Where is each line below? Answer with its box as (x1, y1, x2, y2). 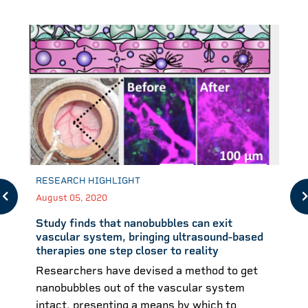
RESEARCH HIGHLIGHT (36, 175, 140, 186)
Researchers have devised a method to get (36, 263, 258, 277)
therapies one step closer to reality (36, 244, 219, 258)
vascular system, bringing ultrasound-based (36, 230, 263, 244)
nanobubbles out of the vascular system (36, 280, 245, 294)
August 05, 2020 (36, 192, 107, 203)
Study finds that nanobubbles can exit (36, 217, 232, 230)
